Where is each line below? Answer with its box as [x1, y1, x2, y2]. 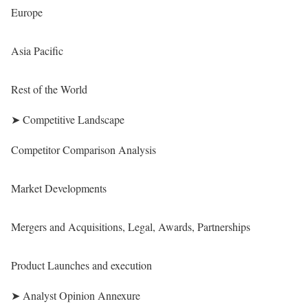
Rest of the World [11, 82, 87, 96]
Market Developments [11, 181, 107, 195]
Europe [11, 5, 43, 19]
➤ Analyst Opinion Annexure [11, 288, 140, 302]
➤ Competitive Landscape [11, 112, 124, 126]
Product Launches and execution [11, 258, 152, 272]
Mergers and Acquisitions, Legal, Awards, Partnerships [11, 219, 250, 234]
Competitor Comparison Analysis [11, 142, 156, 157]
